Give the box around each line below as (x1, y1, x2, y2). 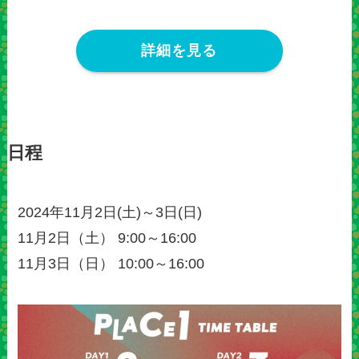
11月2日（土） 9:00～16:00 (18, 229, 197, 246)
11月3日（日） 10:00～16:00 (18, 255, 205, 272)
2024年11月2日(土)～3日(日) (18, 204, 203, 220)
